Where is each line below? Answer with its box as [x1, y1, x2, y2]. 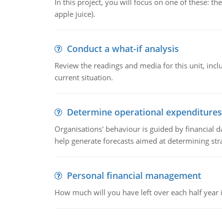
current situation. [54, 72, 113, 82]
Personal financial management [66, 169, 201, 181]
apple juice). [54, 9, 95, 19]
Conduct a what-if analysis [66, 43, 179, 55]
